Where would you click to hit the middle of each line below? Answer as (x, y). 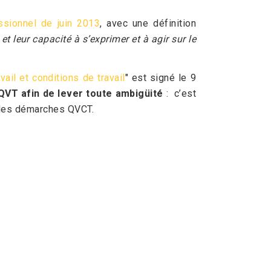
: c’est (179, 93)
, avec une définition (148, 23)
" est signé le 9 (161, 78)
